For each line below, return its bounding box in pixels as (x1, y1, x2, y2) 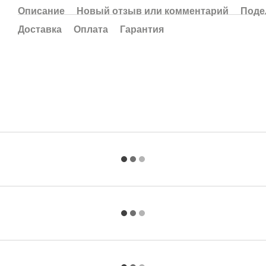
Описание (18, 6, 65, 16)
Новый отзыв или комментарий (77, 6, 229, 16)
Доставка (18, 24, 62, 34)
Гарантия (120, 24, 164, 34)
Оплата (74, 24, 108, 34)
